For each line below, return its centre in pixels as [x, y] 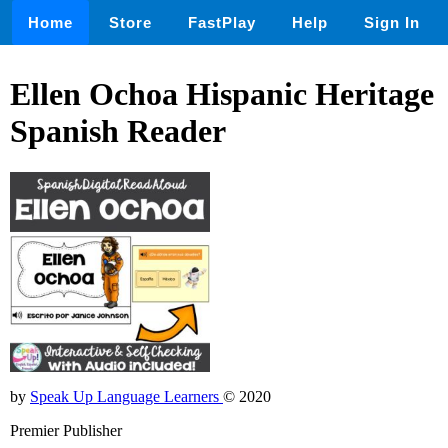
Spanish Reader [118, 131]
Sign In [392, 22]
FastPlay [222, 22]
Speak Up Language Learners [126, 396]
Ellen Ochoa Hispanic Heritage [222, 94]
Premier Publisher [66, 430]
